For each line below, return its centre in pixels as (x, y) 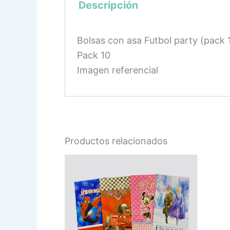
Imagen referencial (118, 70)
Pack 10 (94, 55)
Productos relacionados (116, 141)
